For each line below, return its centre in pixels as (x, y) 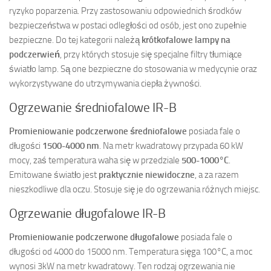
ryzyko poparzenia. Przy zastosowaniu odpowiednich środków (125, 11)
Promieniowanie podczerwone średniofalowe (99, 131)
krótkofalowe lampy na (186, 40)
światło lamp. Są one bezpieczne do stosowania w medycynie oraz (133, 69)
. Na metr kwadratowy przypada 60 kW (171, 145)
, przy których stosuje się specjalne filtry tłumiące (151, 54)
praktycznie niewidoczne (147, 175)
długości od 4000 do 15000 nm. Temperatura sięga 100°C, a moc (131, 251)
